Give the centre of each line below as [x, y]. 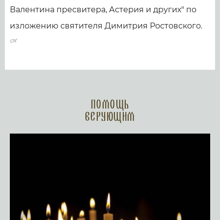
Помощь [110, 105]
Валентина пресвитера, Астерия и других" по [103, 9]
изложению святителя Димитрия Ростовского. [106, 26]
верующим [110, 117]
